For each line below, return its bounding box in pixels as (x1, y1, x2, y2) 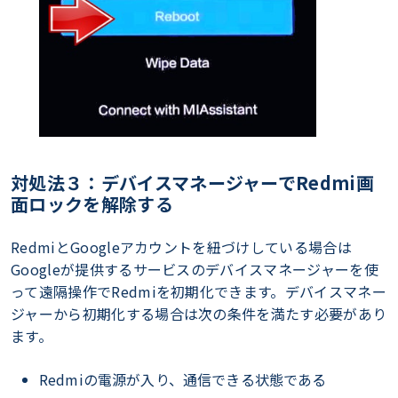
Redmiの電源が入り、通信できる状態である (39, 369, 327, 391)
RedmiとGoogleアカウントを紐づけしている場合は (11, 236, 352, 259)
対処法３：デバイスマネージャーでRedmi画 (11, 170, 375, 196)
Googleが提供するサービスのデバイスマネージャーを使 (11, 259, 378, 281)
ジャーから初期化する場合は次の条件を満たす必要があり (11, 303, 387, 325)
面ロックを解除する (11, 191, 173, 218)
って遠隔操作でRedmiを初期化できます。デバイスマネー (11, 281, 386, 303)
